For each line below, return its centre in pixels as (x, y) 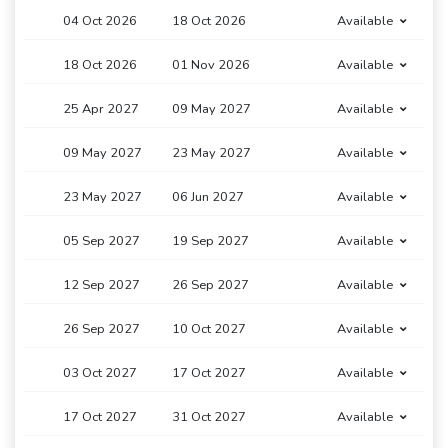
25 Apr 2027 (101, 109)
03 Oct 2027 (100, 373)
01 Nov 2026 (211, 65)
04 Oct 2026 (100, 21)
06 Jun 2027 (208, 197)
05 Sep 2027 (101, 241)
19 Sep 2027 (211, 241)
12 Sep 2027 (101, 285)
